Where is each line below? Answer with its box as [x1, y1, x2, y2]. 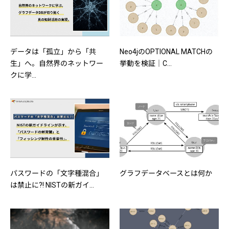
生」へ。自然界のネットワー [10, 59, 103, 67]
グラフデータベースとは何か [120, 169, 212, 178]
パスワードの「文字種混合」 [10, 169, 103, 178]
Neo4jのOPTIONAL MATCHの [120, 47, 213, 56]
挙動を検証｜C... [120, 59, 172, 67]
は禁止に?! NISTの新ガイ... [10, 181, 94, 190]
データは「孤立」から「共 [10, 47, 96, 56]
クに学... [10, 71, 36, 79]
